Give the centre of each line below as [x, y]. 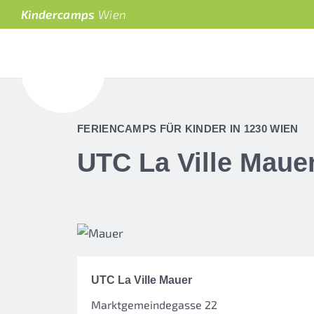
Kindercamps [60, 14]
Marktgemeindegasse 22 [154, 305]
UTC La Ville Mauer [142, 280]
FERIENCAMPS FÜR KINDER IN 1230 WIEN [188, 129]
